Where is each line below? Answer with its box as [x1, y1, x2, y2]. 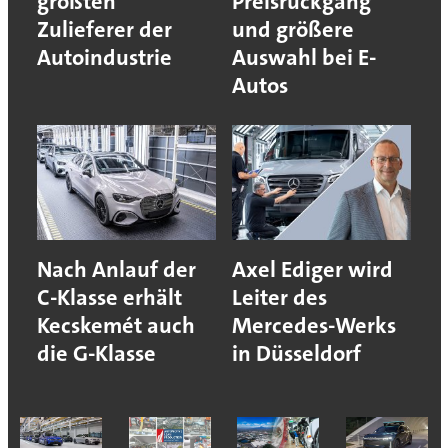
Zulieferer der [36, 15, 172, 45]
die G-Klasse [36, 339, 156, 369]
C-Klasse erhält [36, 283, 182, 313]
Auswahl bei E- [232, 43, 376, 73]
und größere [232, 15, 354, 45]
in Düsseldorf [232, 339, 361, 369]
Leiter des [232, 283, 327, 313]
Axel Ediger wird [232, 255, 393, 285]
